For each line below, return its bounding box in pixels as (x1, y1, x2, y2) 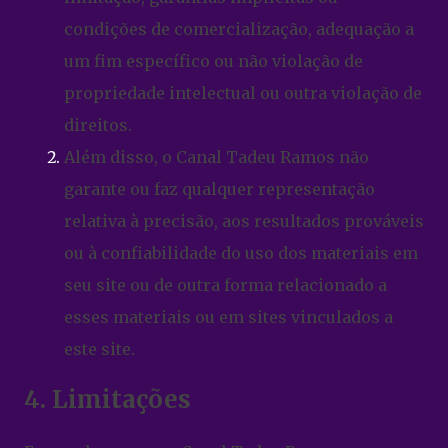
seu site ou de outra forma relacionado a (64, 274, 387, 295)
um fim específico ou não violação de (64, 50, 363, 71)
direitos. (64, 114, 132, 135)
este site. (64, 338, 135, 359)
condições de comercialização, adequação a (64, 18, 414, 39)
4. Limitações (24, 384, 191, 416)
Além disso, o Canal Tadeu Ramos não (64, 146, 369, 167)
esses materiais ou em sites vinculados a (64, 306, 393, 327)
